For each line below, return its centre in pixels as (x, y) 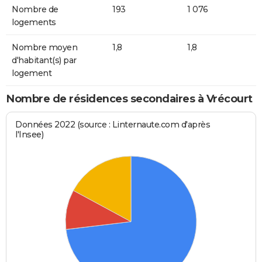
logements (34, 23)
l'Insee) (30, 134)
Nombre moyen (44, 48)
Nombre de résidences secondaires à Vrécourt (129, 99)
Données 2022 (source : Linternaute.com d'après (113, 124)
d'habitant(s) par (44, 61)
